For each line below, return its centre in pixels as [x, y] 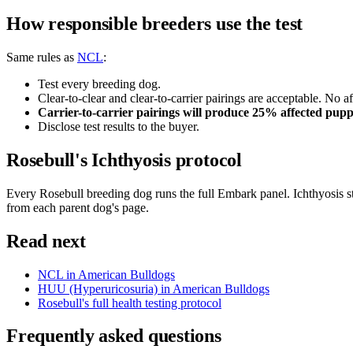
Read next [46, 241]
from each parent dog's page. [78, 207]
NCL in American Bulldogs [106, 274]
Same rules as [42, 57]
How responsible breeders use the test [155, 24]
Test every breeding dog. [99, 84]
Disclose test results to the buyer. [119, 126]
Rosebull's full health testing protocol [130, 303]
